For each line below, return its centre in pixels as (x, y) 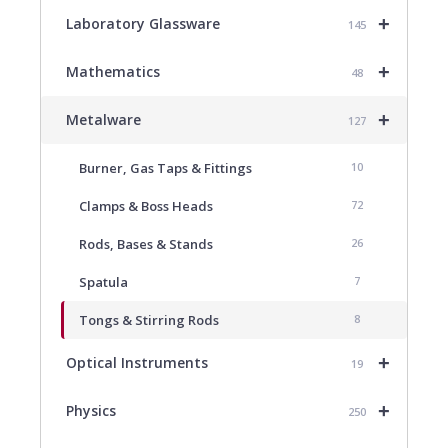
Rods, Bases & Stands (146, 243)
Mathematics (113, 71)
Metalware (103, 119)
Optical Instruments (137, 362)
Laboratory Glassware (143, 23)
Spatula (103, 281)
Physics (91, 410)
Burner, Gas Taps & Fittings (165, 167)
